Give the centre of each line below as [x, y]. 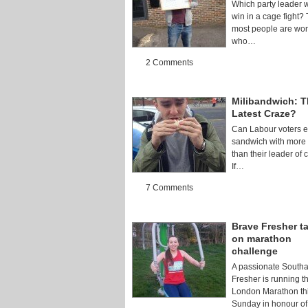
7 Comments [169, 188]
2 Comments [169, 63]
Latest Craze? [264, 113]
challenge [255, 251]
